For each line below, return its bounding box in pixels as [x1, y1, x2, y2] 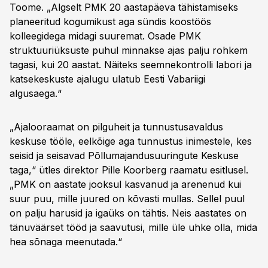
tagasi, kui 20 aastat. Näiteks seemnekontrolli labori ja [10, 59, 252, 71]
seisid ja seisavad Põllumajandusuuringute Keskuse [10, 150, 239, 162]
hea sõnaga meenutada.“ [10, 236, 122, 248]
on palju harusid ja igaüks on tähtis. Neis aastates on [10, 207, 246, 219]
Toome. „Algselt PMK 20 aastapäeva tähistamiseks [10, 1, 238, 13]
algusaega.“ [10, 87, 62, 99]
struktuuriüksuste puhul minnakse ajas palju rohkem [10, 44, 248, 56]
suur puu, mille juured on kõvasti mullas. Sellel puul [10, 193, 245, 205]
